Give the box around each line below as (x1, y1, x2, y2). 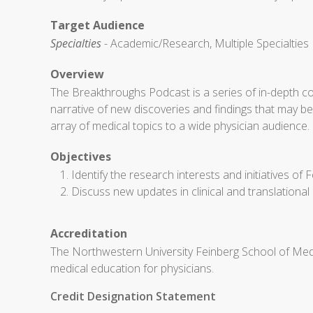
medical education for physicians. (50, 261, 214, 276)
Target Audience (50, 17, 145, 33)
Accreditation (50, 226, 127, 241)
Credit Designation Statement (50, 289, 216, 304)
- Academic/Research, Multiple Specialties (101, 36, 309, 51)
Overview (50, 66, 104, 82)
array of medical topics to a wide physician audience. (50, 118, 310, 133)
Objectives (50, 149, 111, 164)
